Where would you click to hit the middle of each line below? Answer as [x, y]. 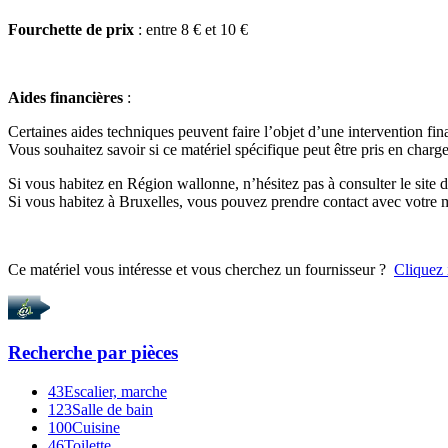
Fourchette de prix [71, 29]
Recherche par [69, 353]
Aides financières [65, 97]
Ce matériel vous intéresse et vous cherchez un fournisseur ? [201, 269]
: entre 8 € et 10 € [191, 29]
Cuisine [96, 428]
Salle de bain [112, 410]
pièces [154, 353]
